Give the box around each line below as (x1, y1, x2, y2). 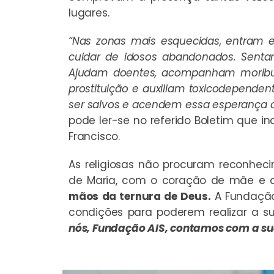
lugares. (68, 5, 109, 20)
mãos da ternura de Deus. (68, 188, 211, 204)
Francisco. (68, 128, 123, 144)
